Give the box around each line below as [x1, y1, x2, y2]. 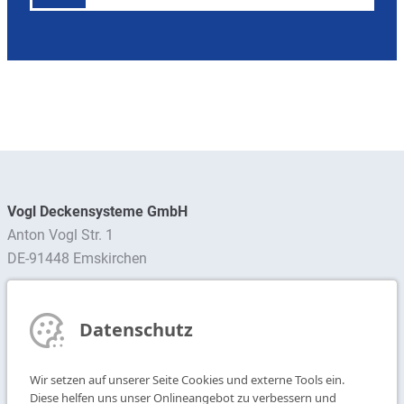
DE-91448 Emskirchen [7, 250, 147, 268]
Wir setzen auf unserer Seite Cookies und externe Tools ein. [29, 372, 344, 388]
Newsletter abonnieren [39, 330, 188, 348]
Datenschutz [78, 317, 193, 342]
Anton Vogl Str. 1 [7, 226, 114, 244]
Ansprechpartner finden [39, 295, 195, 313]
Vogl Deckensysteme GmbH [7, 203, 188, 221]
